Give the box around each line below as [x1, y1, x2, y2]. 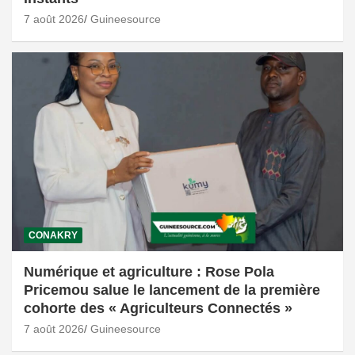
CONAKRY [29, 230, 78, 242]
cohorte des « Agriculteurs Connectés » [24, 300, 292, 317]
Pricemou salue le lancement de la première [24, 282, 320, 299]
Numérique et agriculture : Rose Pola [24, 264, 274, 281]
